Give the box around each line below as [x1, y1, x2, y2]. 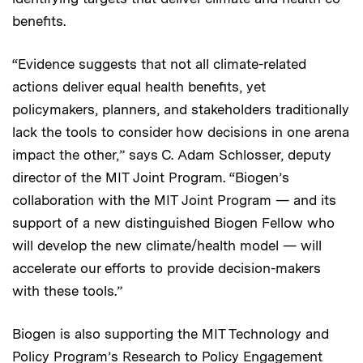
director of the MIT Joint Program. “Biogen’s [12, 169, 289, 186]
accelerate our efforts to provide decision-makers [12, 259, 321, 276]
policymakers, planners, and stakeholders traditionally [12, 100, 349, 117]
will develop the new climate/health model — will [12, 237, 322, 254]
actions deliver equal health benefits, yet [12, 78, 266, 95]
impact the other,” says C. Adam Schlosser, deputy [12, 146, 331, 163]
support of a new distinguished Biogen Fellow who [12, 214, 335, 231]
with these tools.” [12, 282, 122, 299]
